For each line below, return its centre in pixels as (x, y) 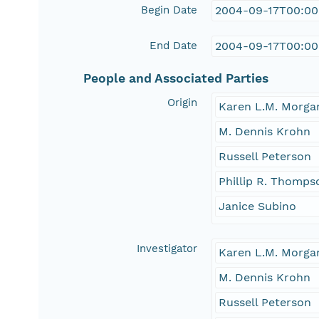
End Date (174, 46)
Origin (183, 103)
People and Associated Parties (176, 79)
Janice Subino (258, 206)
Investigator (167, 249)
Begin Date (169, 10)
